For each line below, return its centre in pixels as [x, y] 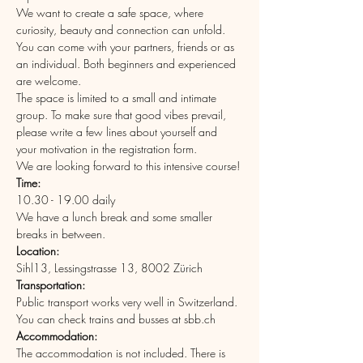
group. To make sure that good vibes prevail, [123, 115]
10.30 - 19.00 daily [66, 200]
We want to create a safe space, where [111, 13]
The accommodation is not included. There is [122, 353]
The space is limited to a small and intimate [118, 98]
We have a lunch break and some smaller [116, 217]
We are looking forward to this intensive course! [128, 166]
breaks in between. [61, 234]
